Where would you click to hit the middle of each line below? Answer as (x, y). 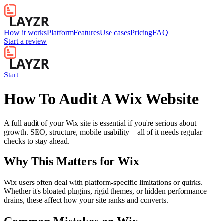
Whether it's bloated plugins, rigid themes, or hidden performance (105, 191)
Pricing (141, 33)
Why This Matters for (61, 162)
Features (87, 33)
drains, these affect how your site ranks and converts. (86, 200)
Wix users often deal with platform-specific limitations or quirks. (103, 183)
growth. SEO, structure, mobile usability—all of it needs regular (103, 132)
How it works (25, 33)
